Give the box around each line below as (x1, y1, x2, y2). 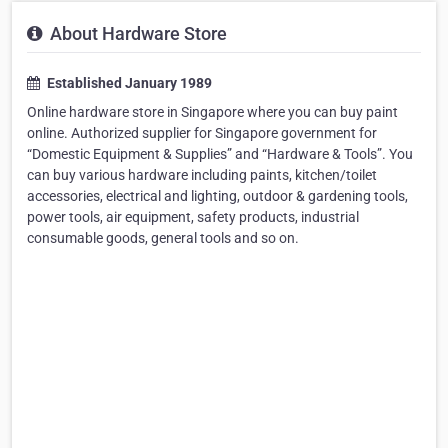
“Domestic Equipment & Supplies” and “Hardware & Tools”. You (27, 146, 413, 162)
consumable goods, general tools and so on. (27, 230, 299, 246)
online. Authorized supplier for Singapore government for (27, 125, 377, 141)
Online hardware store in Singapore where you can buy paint (27, 104, 398, 120)
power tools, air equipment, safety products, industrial (27, 209, 359, 225)
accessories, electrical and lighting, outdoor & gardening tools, (27, 188, 408, 204)
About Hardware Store (46, 23, 227, 44)
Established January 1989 (44, 75, 212, 91)
